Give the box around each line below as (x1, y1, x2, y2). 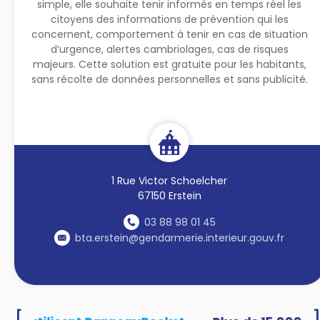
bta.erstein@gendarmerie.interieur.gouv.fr (75, 230, 285, 245)
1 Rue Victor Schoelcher (111, 173, 228, 188)
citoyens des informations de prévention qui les (50, 11, 289, 26)
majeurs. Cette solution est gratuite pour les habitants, (32, 56, 306, 71)
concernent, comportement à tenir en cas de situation (31, 26, 308, 41)
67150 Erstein (137, 188, 201, 203)
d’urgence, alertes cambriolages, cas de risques (50, 41, 289, 56)
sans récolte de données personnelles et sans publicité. (31, 71, 308, 86)
